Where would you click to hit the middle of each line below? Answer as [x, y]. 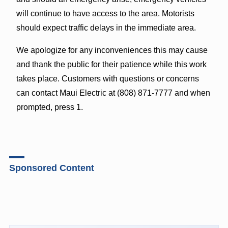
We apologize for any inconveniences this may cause [112, 50]
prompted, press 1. [49, 107]
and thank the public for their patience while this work [111, 64]
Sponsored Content [51, 168]
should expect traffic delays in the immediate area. [106, 27]
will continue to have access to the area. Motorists [105, 13]
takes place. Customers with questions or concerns [107, 78]
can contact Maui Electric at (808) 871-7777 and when [113, 93]
